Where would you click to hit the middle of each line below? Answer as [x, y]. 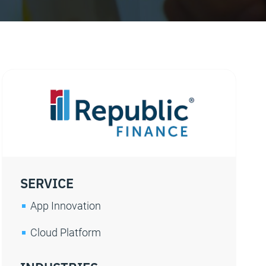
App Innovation [66, 205]
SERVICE [47, 183]
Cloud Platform [66, 232]
